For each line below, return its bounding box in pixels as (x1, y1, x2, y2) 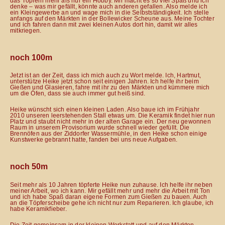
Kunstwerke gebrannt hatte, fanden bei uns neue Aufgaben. (10, 136, 178, 144)
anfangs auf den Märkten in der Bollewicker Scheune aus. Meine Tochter (10, 15, 214, 23)
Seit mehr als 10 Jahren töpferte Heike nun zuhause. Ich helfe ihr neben (10, 181, 213, 189)
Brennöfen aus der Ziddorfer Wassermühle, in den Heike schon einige (10, 130, 207, 138)
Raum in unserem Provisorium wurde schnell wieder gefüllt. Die (10, 124, 190, 132)
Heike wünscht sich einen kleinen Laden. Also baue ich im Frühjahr (10, 106, 200, 114)
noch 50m (10, 162, 48, 171)
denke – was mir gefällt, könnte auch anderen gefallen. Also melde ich (10, 3, 207, 11)
